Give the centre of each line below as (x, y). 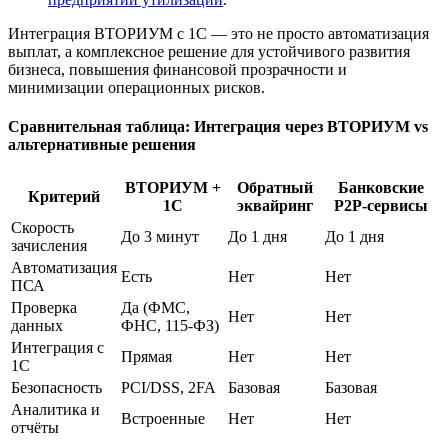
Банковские (381, 187)
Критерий (64, 196)
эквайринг (274, 205)
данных (37, 325)
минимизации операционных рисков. (136, 88)
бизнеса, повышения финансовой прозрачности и (177, 70)
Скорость (42, 227)
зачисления (49, 245)
